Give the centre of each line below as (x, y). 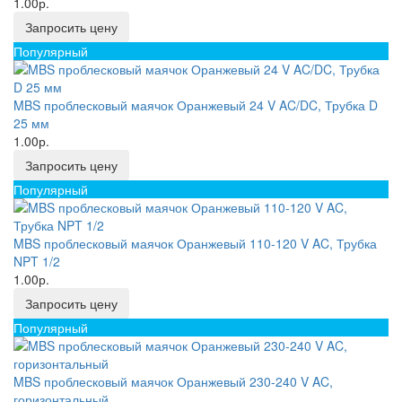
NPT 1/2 (37, 261)
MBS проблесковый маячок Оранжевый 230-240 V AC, (173, 381)
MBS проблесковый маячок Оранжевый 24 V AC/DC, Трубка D (196, 105)
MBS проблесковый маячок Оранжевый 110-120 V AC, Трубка (195, 243)
